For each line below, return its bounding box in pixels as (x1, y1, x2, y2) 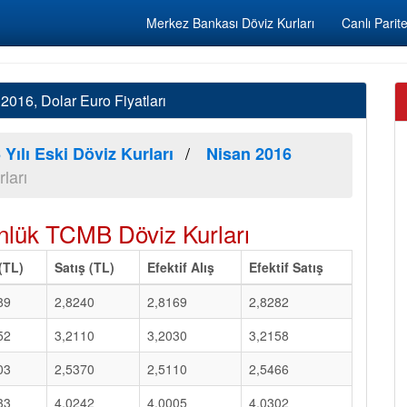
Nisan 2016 (206, 142, 292, 165)
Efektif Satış (249, 258, 323, 276)
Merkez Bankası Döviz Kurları (146, 14, 314, 32)
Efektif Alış (147, 258, 214, 276)
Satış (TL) (55, 258, 114, 276)
